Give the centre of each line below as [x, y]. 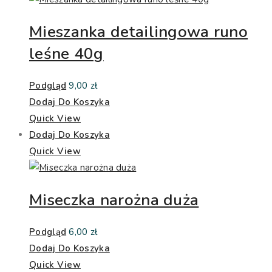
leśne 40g [66, 53]
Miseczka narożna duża [114, 200]
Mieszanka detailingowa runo [139, 32]
